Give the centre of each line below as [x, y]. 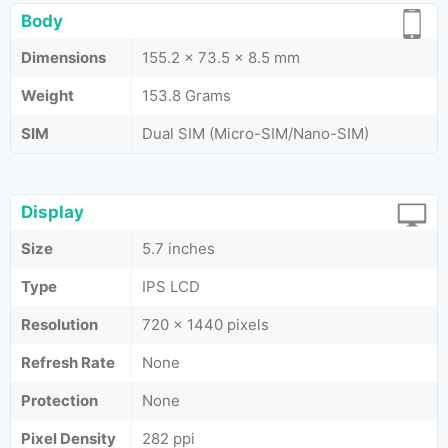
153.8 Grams [186, 95]
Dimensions [63, 57]
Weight [47, 95]
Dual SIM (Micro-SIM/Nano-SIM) [255, 133]
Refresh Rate [68, 362]
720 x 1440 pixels [205, 324]
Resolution [59, 324]
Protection [59, 400]
